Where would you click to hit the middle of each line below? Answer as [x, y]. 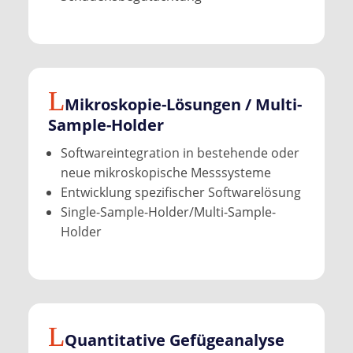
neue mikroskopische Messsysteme [165, 172]
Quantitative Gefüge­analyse [174, 340]
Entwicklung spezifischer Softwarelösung [180, 192]
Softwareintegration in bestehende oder [180, 152]
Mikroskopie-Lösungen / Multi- [183, 104]
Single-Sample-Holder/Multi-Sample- [168, 212]
